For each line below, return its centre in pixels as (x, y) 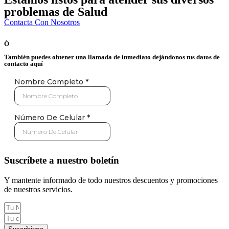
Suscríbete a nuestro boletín (62, 161)
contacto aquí (24, 63)
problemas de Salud (56, 12)
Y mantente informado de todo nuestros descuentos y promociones (111, 180)
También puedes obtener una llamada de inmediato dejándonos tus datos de (112, 57)
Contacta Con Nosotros (42, 22)
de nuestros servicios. (38, 189)
